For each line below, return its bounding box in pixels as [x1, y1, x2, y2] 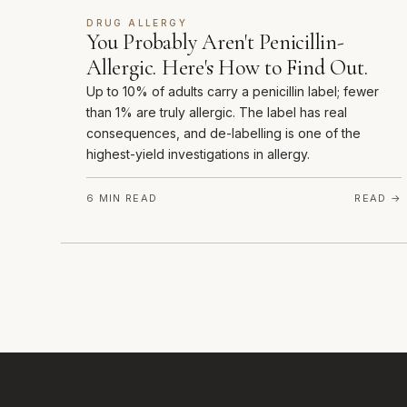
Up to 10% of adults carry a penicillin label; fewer [86, 84, 380, 100]
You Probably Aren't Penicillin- [86, 29, 344, 56]
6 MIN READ [86, 192, 158, 205]
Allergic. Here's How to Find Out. [86, 55, 368, 82]
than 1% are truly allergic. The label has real [86, 104, 348, 121]
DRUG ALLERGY [86, 17, 187, 29]
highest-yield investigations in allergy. [86, 146, 311, 163]
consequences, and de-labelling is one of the [86, 125, 362, 142]
